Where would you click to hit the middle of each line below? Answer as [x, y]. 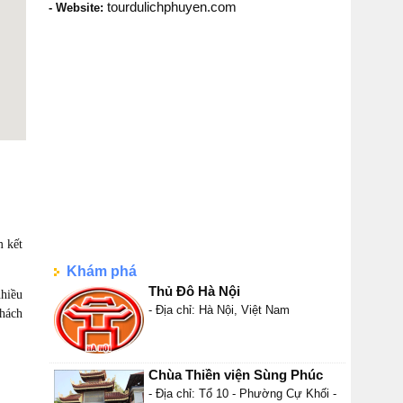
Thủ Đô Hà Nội [194, 291]
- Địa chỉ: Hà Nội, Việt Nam [219, 310]
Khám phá [98, 271]
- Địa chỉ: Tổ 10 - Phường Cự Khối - [242, 394]
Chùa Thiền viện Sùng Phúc [236, 375]
